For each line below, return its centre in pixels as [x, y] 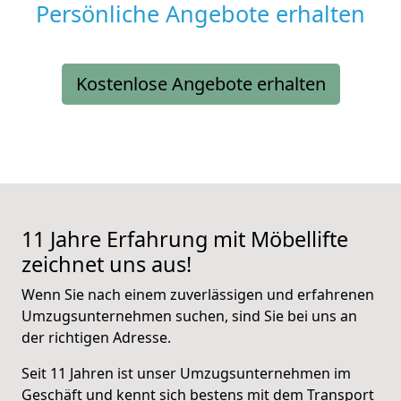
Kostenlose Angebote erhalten [200, 84]
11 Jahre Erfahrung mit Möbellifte [185, 239]
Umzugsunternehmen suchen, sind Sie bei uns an [189, 316]
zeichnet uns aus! [107, 264]
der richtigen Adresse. [96, 338]
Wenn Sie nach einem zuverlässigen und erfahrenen [198, 295]
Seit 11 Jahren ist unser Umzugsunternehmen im [186, 374]
